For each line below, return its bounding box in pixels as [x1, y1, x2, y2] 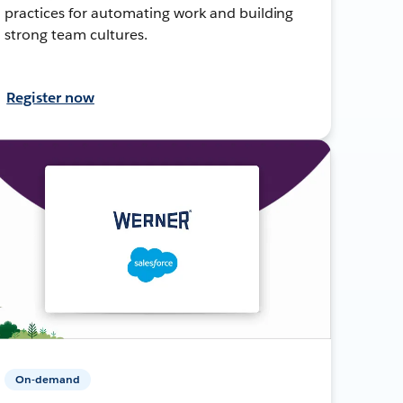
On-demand [15, 371, 81, 387]
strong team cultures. [4, 24, 148, 44]
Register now [6, 87, 94, 107]
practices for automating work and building [4, 3, 294, 22]
